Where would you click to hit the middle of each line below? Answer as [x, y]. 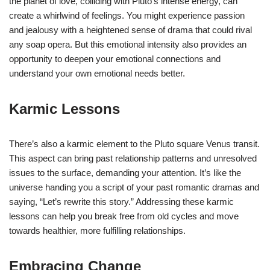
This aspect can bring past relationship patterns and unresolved [133, 158]
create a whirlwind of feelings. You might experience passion [127, 15]
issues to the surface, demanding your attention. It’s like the [125, 172]
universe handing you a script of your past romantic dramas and [134, 187]
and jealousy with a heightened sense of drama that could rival [130, 30]
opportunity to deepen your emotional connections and [115, 58]
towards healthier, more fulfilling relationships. [97, 230]
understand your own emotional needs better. [97, 73]
